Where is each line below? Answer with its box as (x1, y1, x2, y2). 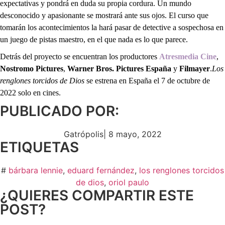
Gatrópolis (63, 129, 103, 139)
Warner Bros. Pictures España (67, 64, 171, 73)
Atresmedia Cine (159, 52, 216, 61)
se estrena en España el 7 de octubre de (84, 76, 210, 85)
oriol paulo (108, 177, 149, 187)
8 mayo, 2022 (108, 129, 162, 139)
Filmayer (179, 64, 210, 73)
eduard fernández (67, 165, 135, 175)
